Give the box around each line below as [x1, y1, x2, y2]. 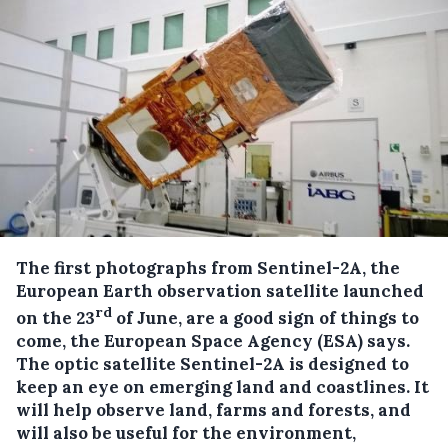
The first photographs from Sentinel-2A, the [16, 257, 400, 280]
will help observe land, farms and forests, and [16, 398, 411, 421]
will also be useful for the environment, [16, 421, 356, 444]
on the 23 [16, 306, 95, 329]
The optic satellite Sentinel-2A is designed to [16, 352, 409, 375]
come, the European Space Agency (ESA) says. [16, 329, 410, 352]
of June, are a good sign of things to [112, 306, 419, 329]
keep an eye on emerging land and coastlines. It [16, 375, 429, 398]
